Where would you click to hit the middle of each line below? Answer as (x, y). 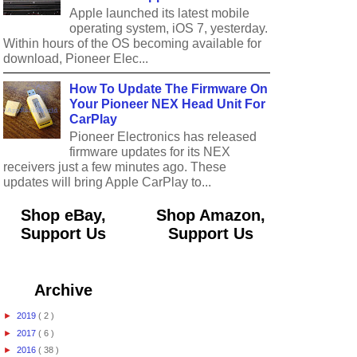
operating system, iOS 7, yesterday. (169, 29)
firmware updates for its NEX (150, 151)
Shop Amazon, (210, 215)
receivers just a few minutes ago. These (115, 167)
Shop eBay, (63, 215)
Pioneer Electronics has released (163, 136)
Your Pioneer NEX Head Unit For (168, 104)
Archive (63, 290)
